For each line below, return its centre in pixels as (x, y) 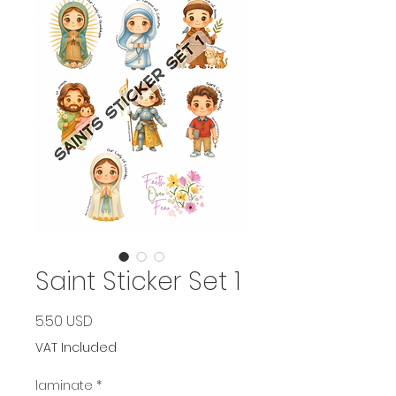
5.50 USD (64, 321)
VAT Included (76, 347)
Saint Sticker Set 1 (138, 282)
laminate (64, 385)
